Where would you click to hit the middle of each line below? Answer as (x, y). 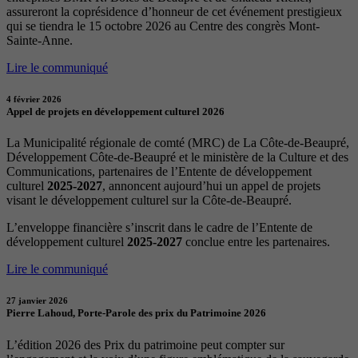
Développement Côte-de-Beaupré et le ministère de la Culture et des (177, 157)
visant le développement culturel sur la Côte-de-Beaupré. (149, 201)
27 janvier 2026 (37, 301)
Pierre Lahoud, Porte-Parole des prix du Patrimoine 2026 (136, 313)
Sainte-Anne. (40, 40)
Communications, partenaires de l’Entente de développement (159, 172)
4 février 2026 (34, 99)
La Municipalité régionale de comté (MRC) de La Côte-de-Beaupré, (178, 143)
